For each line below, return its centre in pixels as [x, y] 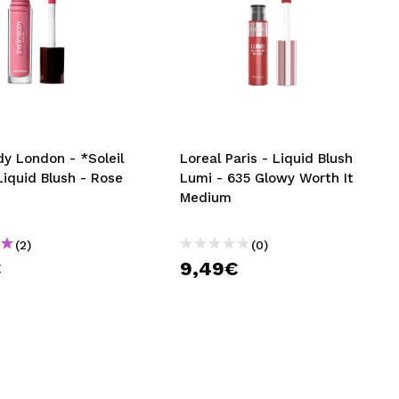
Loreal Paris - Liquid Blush [267, 159]
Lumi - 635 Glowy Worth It [267, 178]
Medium [206, 198]
